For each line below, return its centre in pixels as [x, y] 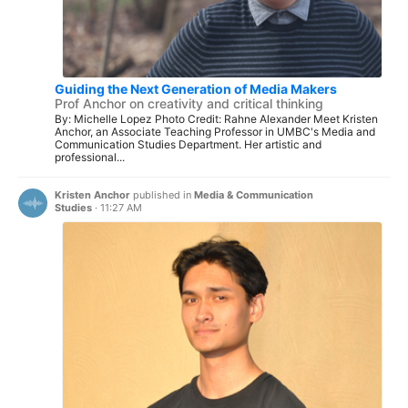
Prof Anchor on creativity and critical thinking [189, 103]
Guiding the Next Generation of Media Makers [196, 88]
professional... [90, 157]
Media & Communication [254, 195]
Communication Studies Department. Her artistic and [188, 144]
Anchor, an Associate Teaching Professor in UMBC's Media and [215, 131]
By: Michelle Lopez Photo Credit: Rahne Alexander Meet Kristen [216, 118]
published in [162, 195]
